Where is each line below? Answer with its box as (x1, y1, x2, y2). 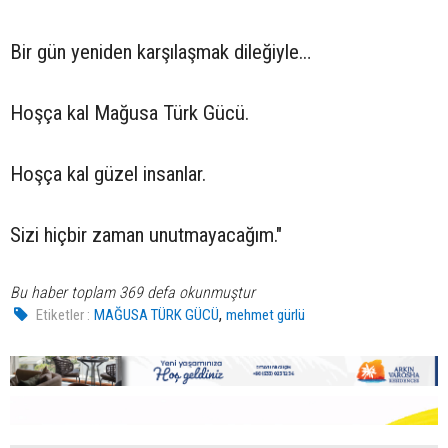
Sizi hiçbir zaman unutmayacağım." (10, 223, 282, 248)
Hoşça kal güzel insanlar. (10, 162, 206, 187)
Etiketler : (36, 306, 91, 325)
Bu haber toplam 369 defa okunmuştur (10, 283, 255, 303)
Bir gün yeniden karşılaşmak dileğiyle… (10, 40, 311, 65)
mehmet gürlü (226, 306, 306, 325)
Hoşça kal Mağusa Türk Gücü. (10, 101, 249, 126)
